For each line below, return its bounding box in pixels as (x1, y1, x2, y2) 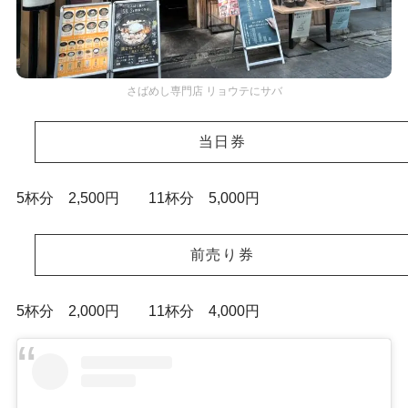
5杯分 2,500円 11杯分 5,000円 (15, 189, 260, 206)
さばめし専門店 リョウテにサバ (126, 84, 282, 97)
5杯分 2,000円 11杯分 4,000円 (15, 302, 260, 319)
